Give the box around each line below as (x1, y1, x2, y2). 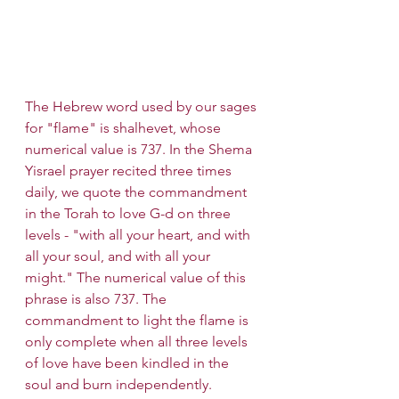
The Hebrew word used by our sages (25, 97, 260, 115)
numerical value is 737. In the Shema (25, 140, 256, 158)
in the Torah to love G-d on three (25, 204, 234, 222)
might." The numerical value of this (25, 268, 249, 286)
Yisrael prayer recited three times (25, 161, 235, 179)
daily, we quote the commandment (25, 183, 250, 200)
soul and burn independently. (25, 375, 212, 393)
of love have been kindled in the (25, 354, 232, 371)
